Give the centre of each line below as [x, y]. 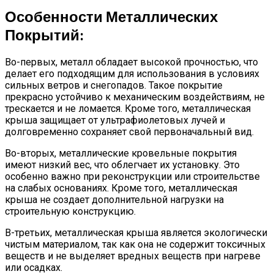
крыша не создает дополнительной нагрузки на [114, 200]
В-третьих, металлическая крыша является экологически [136, 233]
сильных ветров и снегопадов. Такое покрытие [114, 86]
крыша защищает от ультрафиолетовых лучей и [115, 120]
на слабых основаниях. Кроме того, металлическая [121, 188]
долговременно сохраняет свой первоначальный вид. [129, 132]
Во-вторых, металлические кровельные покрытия [121, 154]
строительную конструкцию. [70, 212]
